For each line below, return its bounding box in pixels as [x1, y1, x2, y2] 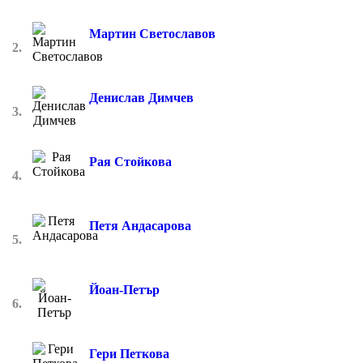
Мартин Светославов [89, 26, 216, 41]
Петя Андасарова [89, 218, 191, 233]
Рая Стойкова [89, 154, 172, 169]
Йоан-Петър [89, 282, 160, 297]
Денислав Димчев [89, 90, 194, 105]
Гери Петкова [89, 346, 169, 361]
